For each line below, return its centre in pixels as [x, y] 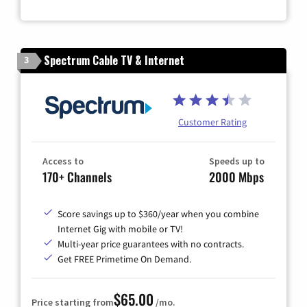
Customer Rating [212, 122]
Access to [63, 161]
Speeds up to [237, 161]
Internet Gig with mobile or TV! [120, 229]
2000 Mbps [236, 177]
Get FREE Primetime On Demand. [124, 259]
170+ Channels [77, 177]
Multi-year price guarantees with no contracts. [151, 244]
